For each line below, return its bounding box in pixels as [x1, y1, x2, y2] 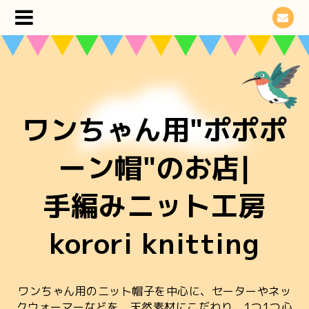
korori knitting [49, 224, 260, 263]
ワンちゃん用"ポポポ [22, 110, 287, 149]
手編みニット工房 [43, 186, 266, 225]
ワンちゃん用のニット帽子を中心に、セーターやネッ [18, 283, 291, 299]
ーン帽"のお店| [59, 148, 250, 187]
